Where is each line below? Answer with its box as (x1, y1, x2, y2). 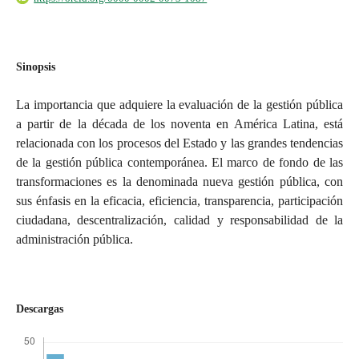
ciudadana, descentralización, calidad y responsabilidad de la (15, 213, 344, 228)
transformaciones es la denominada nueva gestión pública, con (15, 175, 344, 189)
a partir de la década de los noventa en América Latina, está (15, 117, 344, 131)
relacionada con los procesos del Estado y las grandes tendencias (15, 136, 344, 151)
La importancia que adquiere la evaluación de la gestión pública (15, 98, 344, 112)
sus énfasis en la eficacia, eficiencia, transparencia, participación (15, 194, 344, 208)
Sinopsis (15, 61, 55, 74)
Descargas (15, 303, 63, 316)
